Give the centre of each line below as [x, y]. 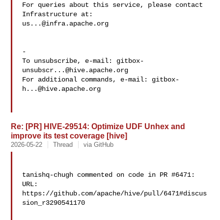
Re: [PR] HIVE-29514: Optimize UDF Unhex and [98, 126]
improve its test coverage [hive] [69, 136]
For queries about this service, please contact [113, 5]
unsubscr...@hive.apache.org [75, 70]
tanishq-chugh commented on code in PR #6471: [109, 175]
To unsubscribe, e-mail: [69, 61]
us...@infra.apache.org [66, 24]
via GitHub [99, 145]
